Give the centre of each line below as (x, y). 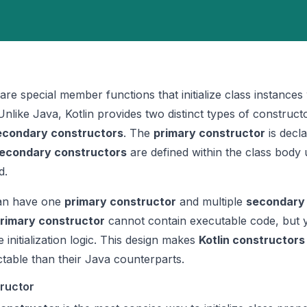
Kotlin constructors (252, 240)
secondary (275, 201)
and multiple (211, 201)
